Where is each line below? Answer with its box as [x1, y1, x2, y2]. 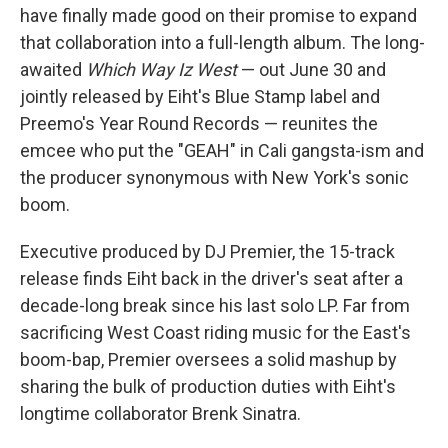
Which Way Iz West [86, 59, 237, 80]
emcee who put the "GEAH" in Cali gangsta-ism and [20, 140, 424, 161]
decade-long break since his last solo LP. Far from [20, 295, 410, 316]
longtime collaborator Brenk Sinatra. [20, 403, 301, 424]
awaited [20, 59, 86, 80]
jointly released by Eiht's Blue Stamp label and [20, 86, 380, 107]
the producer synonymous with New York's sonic [20, 167, 409, 188]
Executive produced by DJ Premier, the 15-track [20, 241, 395, 262]
